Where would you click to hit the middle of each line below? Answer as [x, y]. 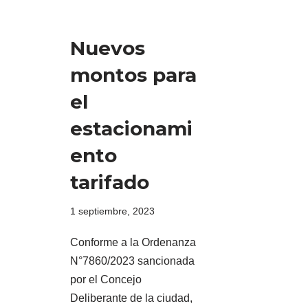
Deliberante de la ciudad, [131, 298]
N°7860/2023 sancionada [132, 261]
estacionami [131, 129]
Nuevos [108, 48]
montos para [133, 75]
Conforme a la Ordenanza [133, 243]
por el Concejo [106, 280]
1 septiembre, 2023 [112, 211]
